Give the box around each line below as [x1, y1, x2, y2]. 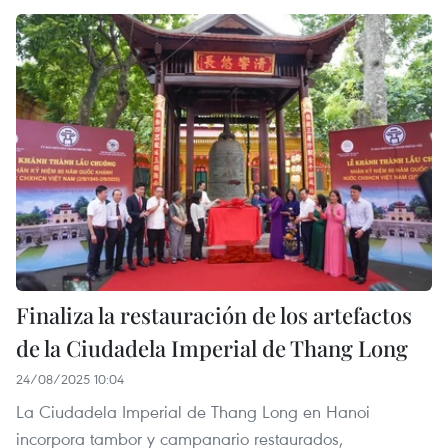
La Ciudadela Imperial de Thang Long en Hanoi [16, 400, 370, 424]
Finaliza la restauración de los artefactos [16, 300, 412, 331]
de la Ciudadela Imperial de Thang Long [16, 333, 408, 364]
